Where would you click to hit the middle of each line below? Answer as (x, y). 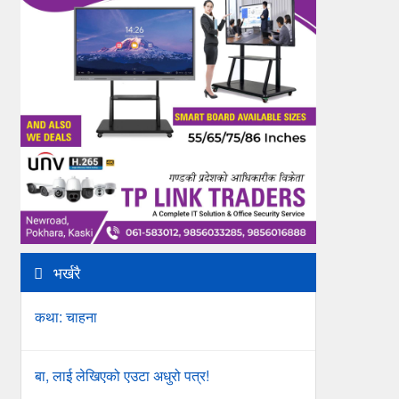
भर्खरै (64, 272)
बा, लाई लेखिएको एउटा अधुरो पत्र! (122, 375)
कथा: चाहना (65, 316)
